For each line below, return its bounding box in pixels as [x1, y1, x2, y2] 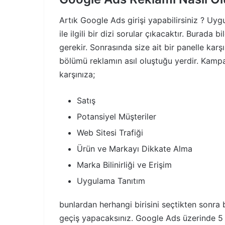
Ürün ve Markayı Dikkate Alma [77, 143, 192, 154]
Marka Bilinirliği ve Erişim [77, 159, 172, 170]
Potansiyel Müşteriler [77, 111, 156, 122]
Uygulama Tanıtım [77, 175, 145, 186]
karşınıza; [59, 69, 95, 79]
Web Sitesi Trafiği [77, 127, 143, 138]
